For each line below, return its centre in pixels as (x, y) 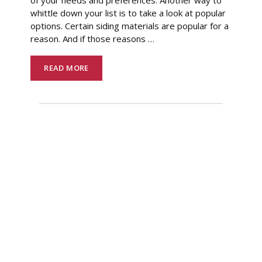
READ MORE (66, 68)
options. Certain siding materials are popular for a (130, 25)
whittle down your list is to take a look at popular (128, 13)
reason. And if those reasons (89, 38)
